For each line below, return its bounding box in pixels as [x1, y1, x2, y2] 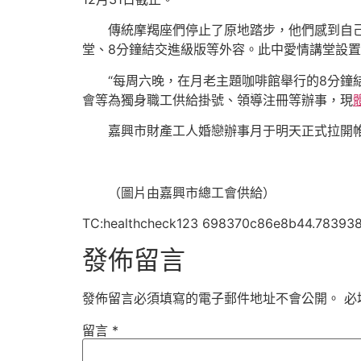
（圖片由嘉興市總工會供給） [108, 184, 276, 201]
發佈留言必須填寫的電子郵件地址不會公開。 [82, 289, 340, 306]
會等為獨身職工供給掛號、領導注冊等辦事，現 [82, 91, 353, 108]
